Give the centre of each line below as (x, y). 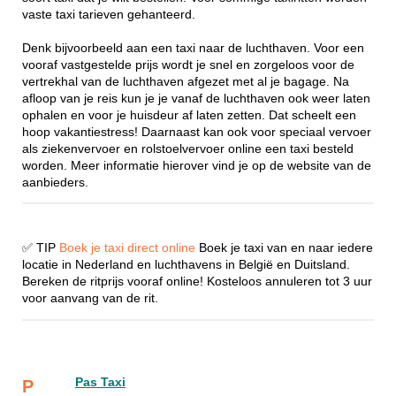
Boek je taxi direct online (127, 248)
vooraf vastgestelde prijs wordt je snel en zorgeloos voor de (188, 65)
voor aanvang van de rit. (90, 299)
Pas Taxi (100, 382)
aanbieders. (55, 182)
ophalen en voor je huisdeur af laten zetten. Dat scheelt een (189, 115)
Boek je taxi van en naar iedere (284, 248)
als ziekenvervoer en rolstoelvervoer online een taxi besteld (188, 148)
